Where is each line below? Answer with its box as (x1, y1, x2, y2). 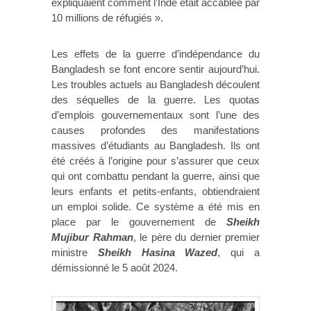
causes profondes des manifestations (51, 124, 260, 136)
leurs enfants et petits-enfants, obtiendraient (51, 185, 260, 197)
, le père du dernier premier (133, 230, 260, 243)
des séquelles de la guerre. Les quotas (51, 93, 260, 106)
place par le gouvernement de (51, 215, 226, 228)
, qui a (217, 246, 260, 258)
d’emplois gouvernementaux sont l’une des (51, 108, 260, 121)
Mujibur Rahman (51, 230, 133, 243)
